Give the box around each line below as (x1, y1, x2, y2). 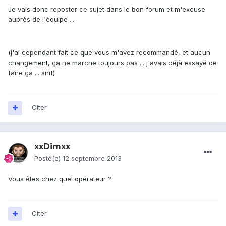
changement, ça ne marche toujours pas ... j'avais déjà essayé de (8, 59, 217, 67)
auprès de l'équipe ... (8, 15, 76, 24)
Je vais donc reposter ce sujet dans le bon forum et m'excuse (8, 5, 205, 14)
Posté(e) (34, 154, 63, 163)
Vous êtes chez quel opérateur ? (8, 175, 111, 183)
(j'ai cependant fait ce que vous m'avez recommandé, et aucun (8, 48, 210, 57)
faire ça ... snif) (8, 69, 55, 77)
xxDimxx (34, 142, 70, 152)
